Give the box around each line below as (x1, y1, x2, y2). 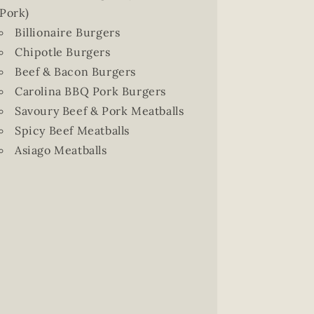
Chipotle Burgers (14, 45, 111, 59)
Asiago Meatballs (14, 143, 107, 157)
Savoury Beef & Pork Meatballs (14, 104, 184, 118)
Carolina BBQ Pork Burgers (14, 84, 166, 98)
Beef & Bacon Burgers (14, 64, 136, 78)
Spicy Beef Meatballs (14, 123, 130, 137)
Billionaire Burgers (14, 25, 121, 39)
